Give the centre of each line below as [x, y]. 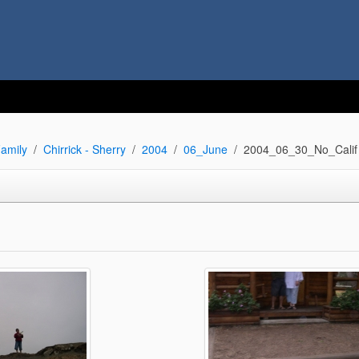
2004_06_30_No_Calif [300, 149]
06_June [205, 149]
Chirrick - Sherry [84, 149]
